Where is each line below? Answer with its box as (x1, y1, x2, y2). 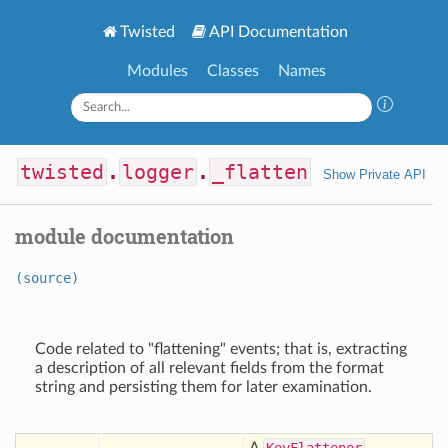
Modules (127, 63, 188, 79)
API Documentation (209, 24, 348, 40)
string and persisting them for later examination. (35, 379, 372, 395)
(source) (15, 270, 79, 286)
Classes (207, 63, 259, 79)
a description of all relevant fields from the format (35, 360, 384, 376)
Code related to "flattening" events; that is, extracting (35, 341, 407, 357)
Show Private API (323, 167, 426, 182)
